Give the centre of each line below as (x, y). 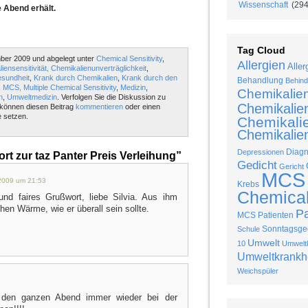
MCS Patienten (265, 215)
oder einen (141, 107)
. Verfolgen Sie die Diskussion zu (111, 97)
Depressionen (260, 152)
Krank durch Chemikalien (75, 78)
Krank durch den (149, 78)
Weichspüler (257, 271)
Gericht (291, 167)
